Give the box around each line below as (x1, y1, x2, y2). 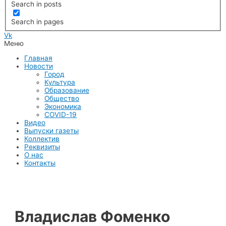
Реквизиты (24, 143, 60, 151)
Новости (24, 62, 53, 71)
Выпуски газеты (24, 127, 79, 135)
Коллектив (24, 135, 60, 143)
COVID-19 (44, 110, 77, 119)
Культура (44, 78, 75, 87)
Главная (24, 54, 52, 63)
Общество (44, 94, 79, 103)
